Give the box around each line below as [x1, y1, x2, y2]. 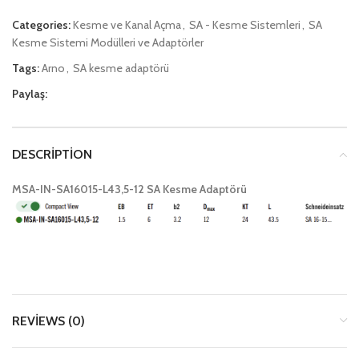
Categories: [12, 17, 71, 32]
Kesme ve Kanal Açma [73, 17, 181, 32]
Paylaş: [12, 86, 47, 101]
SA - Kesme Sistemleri [189, 17, 301, 32]
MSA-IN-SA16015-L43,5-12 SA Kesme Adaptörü [12, 181, 247, 196]
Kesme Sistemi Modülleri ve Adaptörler [12, 34, 204, 50]
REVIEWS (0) [12, 313, 85, 329]
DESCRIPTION [12, 146, 92, 162]
